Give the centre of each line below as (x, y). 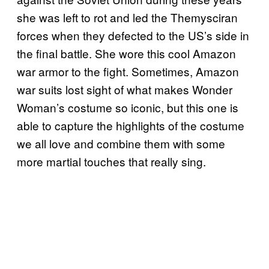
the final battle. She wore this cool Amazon (126, 53)
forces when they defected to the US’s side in (133, 35)
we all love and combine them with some (121, 143)
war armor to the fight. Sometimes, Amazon (128, 71)
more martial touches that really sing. (111, 161)
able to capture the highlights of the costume (131, 125)
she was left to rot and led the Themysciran (127, 17)
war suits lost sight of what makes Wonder (125, 89)
